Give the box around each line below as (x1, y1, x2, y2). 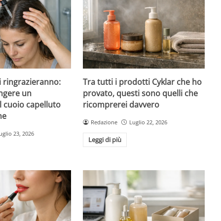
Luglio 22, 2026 (129, 118, 167, 126)
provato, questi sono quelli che (83, 87, 198, 99)
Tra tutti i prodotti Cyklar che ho (83, 76, 202, 87)
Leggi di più (88, 135, 121, 145)
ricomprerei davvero (83, 99, 160, 110)
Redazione (91, 118, 118, 126)
